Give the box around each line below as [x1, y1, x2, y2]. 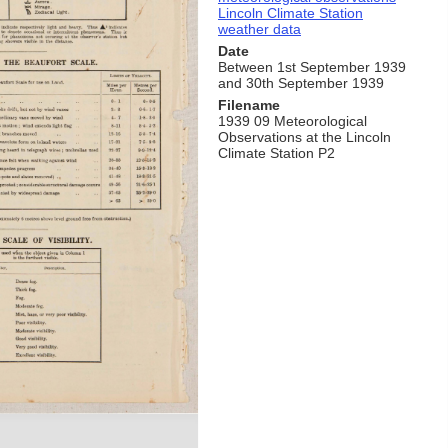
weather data [218, 20, 301, 37]
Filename [218, 96, 280, 113]
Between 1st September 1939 [218, 58, 406, 75]
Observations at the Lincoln [218, 128, 391, 145]
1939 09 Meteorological [218, 112, 367, 129]
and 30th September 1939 [218, 74, 384, 91]
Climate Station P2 [218, 144, 335, 161]
